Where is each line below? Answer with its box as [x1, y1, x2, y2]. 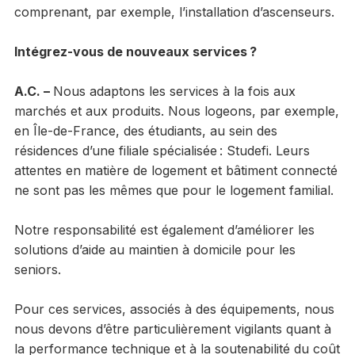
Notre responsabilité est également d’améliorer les [13, 221, 315, 238]
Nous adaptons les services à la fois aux [52, 82, 296, 99]
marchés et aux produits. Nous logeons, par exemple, [13, 102, 339, 119]
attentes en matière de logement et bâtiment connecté [13, 162, 338, 178]
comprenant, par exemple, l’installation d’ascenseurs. [13, 3, 334, 20]
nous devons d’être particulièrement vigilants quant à [13, 320, 331, 337]
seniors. [13, 261, 61, 277]
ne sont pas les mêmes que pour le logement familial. [13, 181, 334, 198]
